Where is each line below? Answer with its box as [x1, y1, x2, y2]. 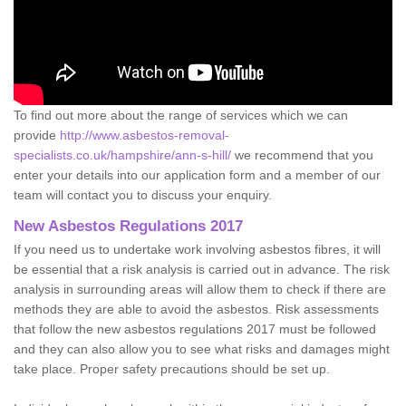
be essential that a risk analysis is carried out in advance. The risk [14, 261, 390, 276]
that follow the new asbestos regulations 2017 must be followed [14, 321, 376, 336]
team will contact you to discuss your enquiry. [14, 187, 272, 202]
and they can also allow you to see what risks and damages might [14, 341, 390, 356]
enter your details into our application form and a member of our [14, 167, 381, 182]
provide [14, 127, 60, 142]
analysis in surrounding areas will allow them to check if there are [14, 281, 386, 296]
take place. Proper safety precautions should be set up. [14, 361, 330, 376]
